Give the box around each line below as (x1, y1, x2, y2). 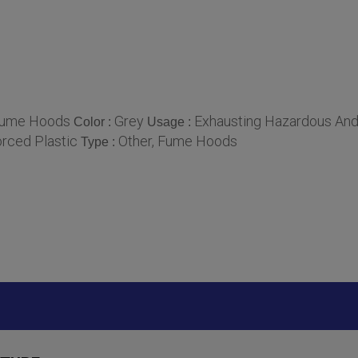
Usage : (147, 115, 194, 129)
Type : (81, 135, 118, 149)
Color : (74, 115, 114, 129)
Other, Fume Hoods (118, 133, 237, 150)
